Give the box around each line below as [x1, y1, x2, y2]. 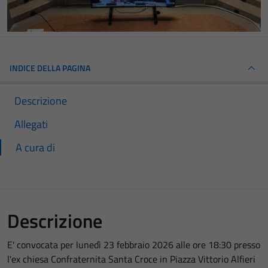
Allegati [14, 116, 48, 133]
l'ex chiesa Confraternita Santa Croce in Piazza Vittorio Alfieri [7, 252, 255, 267]
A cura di [16, 139, 55, 156]
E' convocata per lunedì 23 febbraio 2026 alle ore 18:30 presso [7, 237, 260, 252]
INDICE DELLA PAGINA [10, 62, 90, 75]
